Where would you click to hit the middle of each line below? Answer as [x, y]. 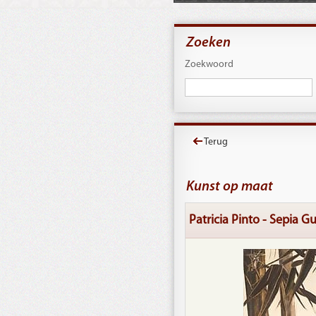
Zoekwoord [209, 65]
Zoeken [208, 43]
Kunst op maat [230, 187]
